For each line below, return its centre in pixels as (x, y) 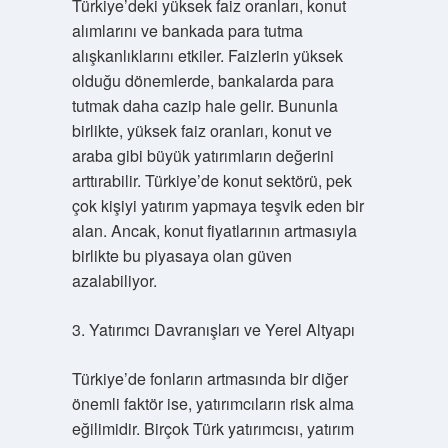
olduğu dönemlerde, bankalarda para (202, 80)
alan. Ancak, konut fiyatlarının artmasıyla (214, 230)
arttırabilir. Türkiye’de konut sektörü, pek (211, 180)
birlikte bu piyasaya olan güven (181, 255)
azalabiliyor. (114, 280)
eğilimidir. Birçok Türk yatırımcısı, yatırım (212, 428)
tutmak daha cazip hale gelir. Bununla (204, 105)
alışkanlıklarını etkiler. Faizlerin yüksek (207, 55)
